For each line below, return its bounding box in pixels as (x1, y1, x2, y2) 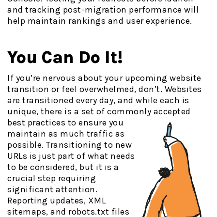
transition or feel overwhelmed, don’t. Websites (7, 84, 202, 95)
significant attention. (7, 184, 97, 195)
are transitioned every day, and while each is (7, 95, 189, 106)
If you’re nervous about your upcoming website (7, 73, 201, 84)
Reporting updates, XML (7, 195, 106, 206)
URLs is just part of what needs (7, 151, 135, 162)
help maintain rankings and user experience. (7, 15, 192, 27)
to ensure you (65, 117, 124, 128)
